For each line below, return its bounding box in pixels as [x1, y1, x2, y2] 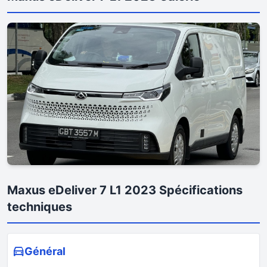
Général [24, 244, 66, 257]
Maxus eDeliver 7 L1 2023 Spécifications [7, 182, 243, 197]
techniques [7, 199, 72, 214]
